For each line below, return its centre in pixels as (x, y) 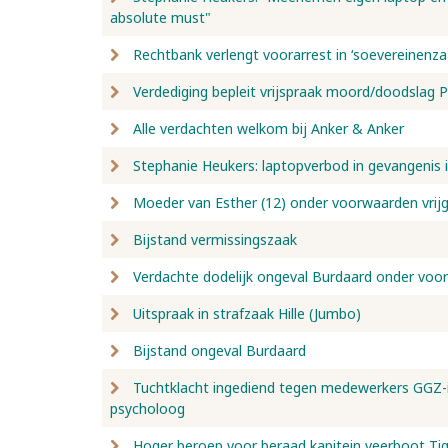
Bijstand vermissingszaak (215, 239)
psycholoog (147, 408)
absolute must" (160, 17)
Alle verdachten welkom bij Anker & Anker (268, 128)
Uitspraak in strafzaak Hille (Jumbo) (247, 313)
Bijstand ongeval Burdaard (219, 350)
